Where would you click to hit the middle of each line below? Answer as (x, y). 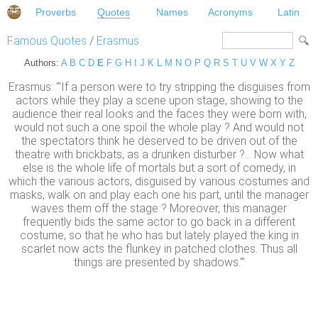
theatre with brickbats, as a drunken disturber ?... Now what (159, 155)
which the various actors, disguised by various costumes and (159, 182)
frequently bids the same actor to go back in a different (159, 222)
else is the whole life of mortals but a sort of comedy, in (159, 168)
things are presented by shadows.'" (159, 263)
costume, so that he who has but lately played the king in (159, 236)
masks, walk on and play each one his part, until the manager (159, 195)
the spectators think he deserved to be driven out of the (159, 141)
